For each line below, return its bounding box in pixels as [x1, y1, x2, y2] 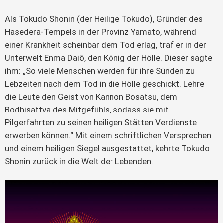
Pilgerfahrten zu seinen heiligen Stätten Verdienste [5, 117, 199, 128]
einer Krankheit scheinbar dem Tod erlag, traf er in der [5, 40, 208, 50]
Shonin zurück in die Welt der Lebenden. [5, 156, 153, 167]
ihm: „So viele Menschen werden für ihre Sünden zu [5, 66, 197, 76]
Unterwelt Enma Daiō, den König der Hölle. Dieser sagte [5, 53, 214, 63]
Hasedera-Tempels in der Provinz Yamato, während [5, 27, 198, 37]
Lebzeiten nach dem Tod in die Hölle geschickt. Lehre [5, 79, 206, 89]
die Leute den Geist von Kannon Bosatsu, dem [5, 92, 179, 102]
